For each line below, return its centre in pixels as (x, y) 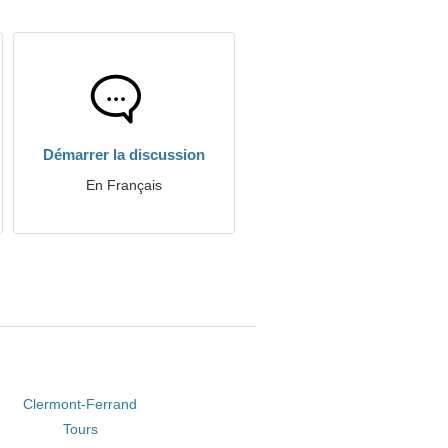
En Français (124, 185)
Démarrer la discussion (124, 154)
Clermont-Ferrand (80, 404)
